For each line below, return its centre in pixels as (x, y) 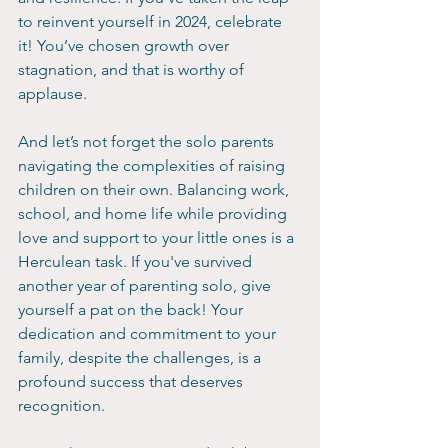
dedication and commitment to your (149, 334)
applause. (52, 94)
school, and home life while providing (154, 214)
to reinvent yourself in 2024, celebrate (152, 22)
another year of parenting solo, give (146, 286)
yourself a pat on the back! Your (132, 310)
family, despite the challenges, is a (141, 358)
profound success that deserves (132, 382)
